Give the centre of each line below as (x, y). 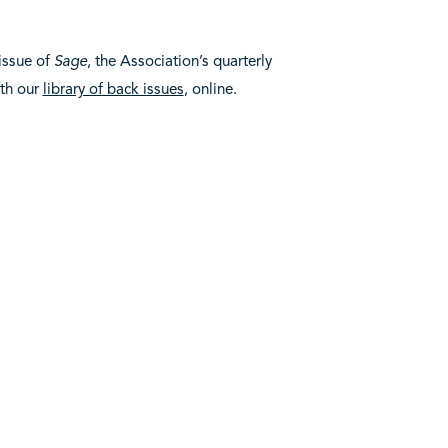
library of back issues (113, 89)
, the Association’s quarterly (179, 61)
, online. (210, 89)
